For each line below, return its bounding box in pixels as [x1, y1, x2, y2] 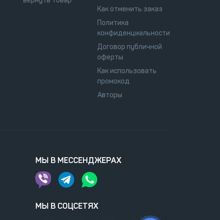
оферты [97, 53, 123, 61]
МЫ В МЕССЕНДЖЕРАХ [35, 155, 121, 165]
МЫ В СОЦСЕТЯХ [35, 201, 98, 211]
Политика [97, 18, 129, 27]
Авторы [97, 90, 122, 99]
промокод [97, 77, 130, 85]
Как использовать [97, 66, 157, 75]
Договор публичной [97, 42, 162, 51]
